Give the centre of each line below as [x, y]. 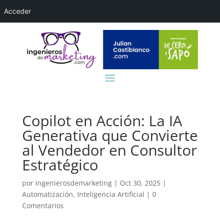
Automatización [47, 194]
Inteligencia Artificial [110, 194]
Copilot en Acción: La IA [102, 120]
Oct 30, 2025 [140, 183]
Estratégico [60, 165]
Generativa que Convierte [110, 135]
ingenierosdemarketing [73, 183]
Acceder [17, 11]
